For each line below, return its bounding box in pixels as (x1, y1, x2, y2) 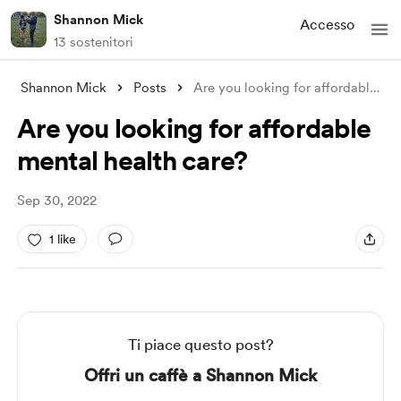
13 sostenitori (54, 34, 133, 50)
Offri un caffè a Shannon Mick (84, 365, 317, 386)
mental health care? (16, 144, 248, 176)
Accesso (300, 15, 354, 33)
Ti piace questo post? (127, 336, 274, 354)
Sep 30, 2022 (16, 192, 97, 209)
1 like (48, 231, 76, 246)
